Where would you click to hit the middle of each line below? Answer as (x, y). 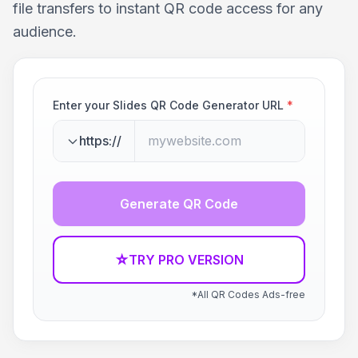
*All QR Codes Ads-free (248, 294)
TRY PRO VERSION (186, 260)
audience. (45, 32)
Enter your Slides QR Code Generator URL (168, 105)
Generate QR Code (179, 204)
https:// (100, 141)
